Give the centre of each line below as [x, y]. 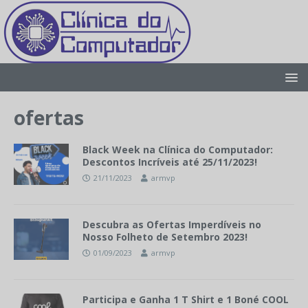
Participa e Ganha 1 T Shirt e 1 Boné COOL [186, 299]
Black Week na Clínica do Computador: [178, 150]
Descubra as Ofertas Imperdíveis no [172, 224]
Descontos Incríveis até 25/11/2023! [170, 162]
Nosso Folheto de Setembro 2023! [165, 237]
